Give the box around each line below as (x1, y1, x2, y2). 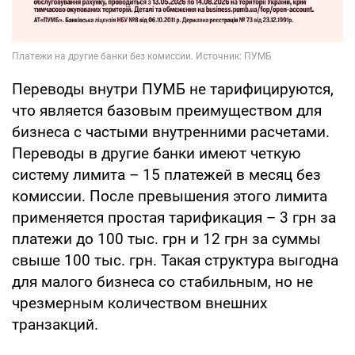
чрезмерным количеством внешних (12, 294, 267, 313)
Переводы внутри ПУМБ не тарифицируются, (12, 80, 334, 99)
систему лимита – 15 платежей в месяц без (12, 166, 321, 185)
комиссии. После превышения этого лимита (12, 187, 327, 206)
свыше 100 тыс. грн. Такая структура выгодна (12, 251, 338, 270)
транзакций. (12, 315, 98, 334)
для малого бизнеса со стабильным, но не (12, 273, 313, 292)
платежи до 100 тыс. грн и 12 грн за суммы (12, 230, 321, 249)
